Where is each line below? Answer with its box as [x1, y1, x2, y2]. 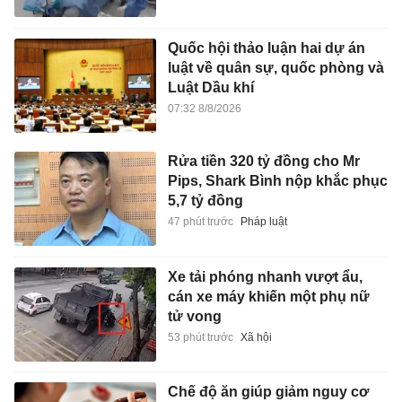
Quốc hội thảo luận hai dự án [167, 39, 365, 56]
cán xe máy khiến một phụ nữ [167, 288, 370, 304]
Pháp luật [240, 215, 287, 229]
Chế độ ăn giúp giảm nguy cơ [167, 384, 369, 400]
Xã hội [240, 330, 272, 344]
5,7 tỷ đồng [167, 193, 243, 209]
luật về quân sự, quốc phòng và [167, 59, 384, 75]
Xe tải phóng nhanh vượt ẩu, [167, 268, 363, 284]
